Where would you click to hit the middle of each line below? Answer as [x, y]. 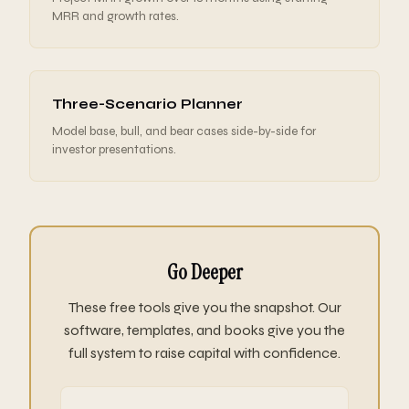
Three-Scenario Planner [147, 104]
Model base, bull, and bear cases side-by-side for [184, 131]
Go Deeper [204, 272]
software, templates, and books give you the [204, 330]
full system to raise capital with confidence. [204, 352]
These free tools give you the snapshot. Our [204, 307]
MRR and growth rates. [115, 16]
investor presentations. [114, 149]
